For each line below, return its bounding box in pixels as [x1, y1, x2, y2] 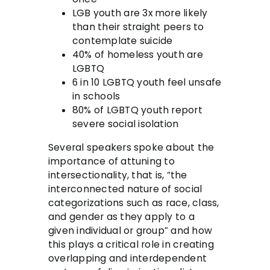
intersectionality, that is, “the [48, 168, 187, 181]
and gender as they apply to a [48, 210, 195, 223]
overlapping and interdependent [48, 251, 207, 265]
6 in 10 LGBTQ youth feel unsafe [72, 76, 222, 89]
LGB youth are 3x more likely [72, 7, 208, 20]
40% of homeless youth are [72, 48, 203, 61]
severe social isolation [72, 118, 179, 131]
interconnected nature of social [48, 182, 202, 195]
